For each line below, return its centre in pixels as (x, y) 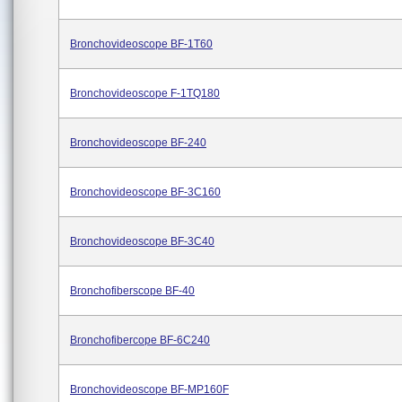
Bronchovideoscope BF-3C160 (145, 192)
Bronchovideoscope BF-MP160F (149, 389)
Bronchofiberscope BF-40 (132, 291)
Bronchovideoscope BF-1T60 (141, 44)
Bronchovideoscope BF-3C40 (142, 241)
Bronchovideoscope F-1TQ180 (145, 93)
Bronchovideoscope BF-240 (138, 143)
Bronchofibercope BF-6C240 (140, 340)
